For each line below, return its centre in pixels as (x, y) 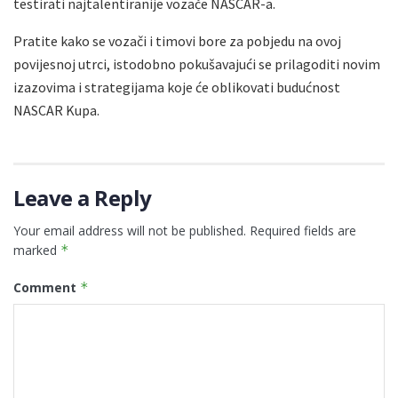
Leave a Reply (83, 198)
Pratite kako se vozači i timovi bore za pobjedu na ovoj (177, 41)
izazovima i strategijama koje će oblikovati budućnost (177, 88)
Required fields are (303, 231)
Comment (47, 288)
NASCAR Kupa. (56, 111)
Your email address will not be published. (130, 231)
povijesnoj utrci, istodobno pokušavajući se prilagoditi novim (197, 64)
